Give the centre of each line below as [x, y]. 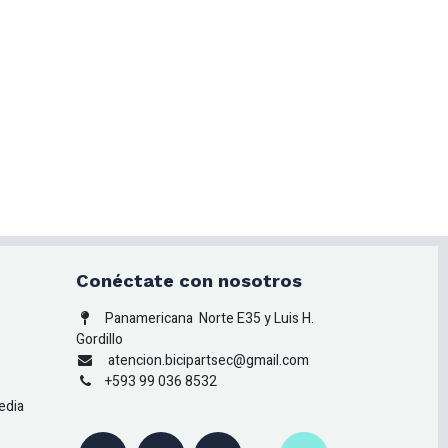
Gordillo [99, 340]
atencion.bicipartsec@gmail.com [207, 361]
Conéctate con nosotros [189, 281]
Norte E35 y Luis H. [256, 319]
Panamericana [150, 319]
